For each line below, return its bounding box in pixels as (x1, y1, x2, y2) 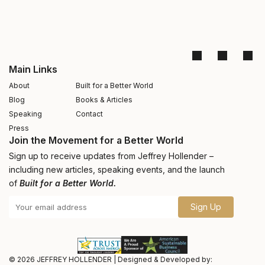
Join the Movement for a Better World (9, 134, 183, 146)
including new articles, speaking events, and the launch (9, 164, 225, 174)
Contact (76, 109, 104, 118)
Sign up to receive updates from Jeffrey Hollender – (9, 151, 214, 161)
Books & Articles (76, 95, 133, 104)
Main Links (9, 63, 57, 75)
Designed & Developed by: (118, 255, 212, 264)
